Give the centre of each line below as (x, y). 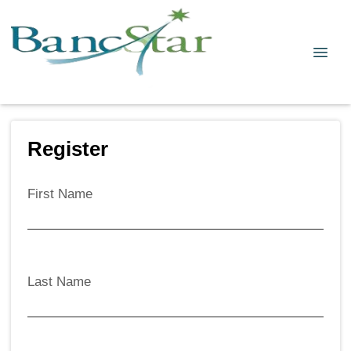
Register (68, 149)
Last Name (59, 281)
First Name (60, 194)
